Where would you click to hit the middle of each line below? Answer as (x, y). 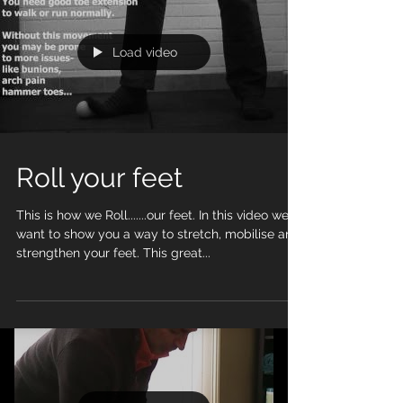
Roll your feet (99, 264)
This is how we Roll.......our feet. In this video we (152, 301)
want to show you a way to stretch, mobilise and (158, 320)
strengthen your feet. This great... (113, 339)
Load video (145, 139)
